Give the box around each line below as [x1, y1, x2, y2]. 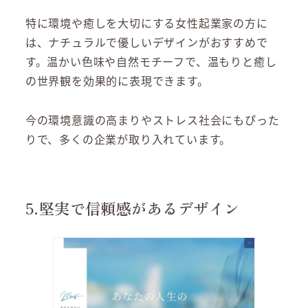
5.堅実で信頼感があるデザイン [25, 197, 240, 219]
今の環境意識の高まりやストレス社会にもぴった [25, 111, 280, 129]
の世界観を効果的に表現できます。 [25, 72, 209, 89]
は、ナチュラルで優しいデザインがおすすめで [25, 34, 268, 51]
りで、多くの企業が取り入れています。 [25, 131, 232, 148]
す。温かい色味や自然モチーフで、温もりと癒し [25, 53, 277, 70]
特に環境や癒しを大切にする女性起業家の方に [25, 14, 268, 32]
